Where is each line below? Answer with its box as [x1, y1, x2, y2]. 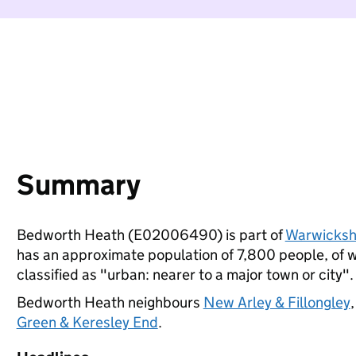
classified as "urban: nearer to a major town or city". [16, 265, 354, 284]
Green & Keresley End [16, 313, 158, 331]
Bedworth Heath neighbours [16, 293, 203, 311]
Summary [16, 167, 141, 203]
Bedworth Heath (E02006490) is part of [16, 226, 285, 244]
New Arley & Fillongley [203, 293, 350, 311]
